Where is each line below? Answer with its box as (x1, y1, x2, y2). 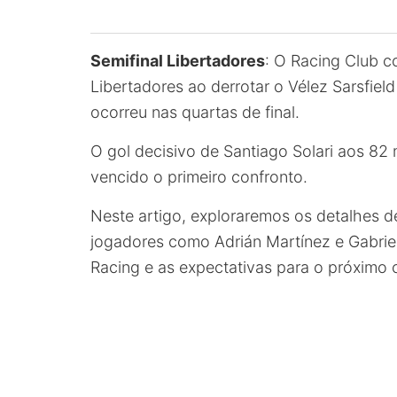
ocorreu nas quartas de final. (90, 103, 300, 121)
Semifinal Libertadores (90, 51, 265, 70)
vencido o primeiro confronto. (90, 167, 307, 186)
